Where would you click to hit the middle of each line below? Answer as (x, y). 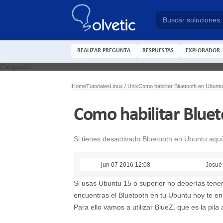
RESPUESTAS (158, 51)
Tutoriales (98, 86)
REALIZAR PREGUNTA (104, 51)
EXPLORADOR (203, 51)
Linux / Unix (124, 86)
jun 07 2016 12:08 (125, 165)
